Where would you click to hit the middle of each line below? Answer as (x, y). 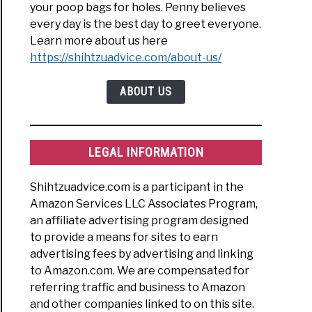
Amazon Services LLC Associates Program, (144, 203)
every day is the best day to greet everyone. (146, 24)
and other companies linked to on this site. (142, 304)
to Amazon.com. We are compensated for (140, 270)
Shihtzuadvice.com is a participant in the (137, 187)
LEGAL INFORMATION (146, 153)
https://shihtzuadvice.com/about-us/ (126, 58)
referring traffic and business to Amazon (138, 287)
